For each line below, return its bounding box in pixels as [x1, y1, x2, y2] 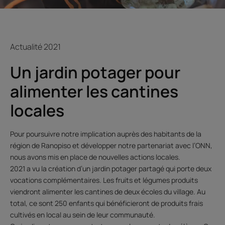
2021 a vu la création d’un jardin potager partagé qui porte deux [10, 163, 211, 173]
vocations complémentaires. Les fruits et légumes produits [10, 175, 198, 185]
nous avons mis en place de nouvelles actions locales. [10, 152, 182, 162]
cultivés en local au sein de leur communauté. [10, 209, 155, 219]
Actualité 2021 [10, 41, 61, 52]
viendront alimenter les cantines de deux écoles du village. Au [10, 186, 205, 196]
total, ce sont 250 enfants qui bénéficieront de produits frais [10, 198, 203, 208]
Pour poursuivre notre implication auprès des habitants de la [10, 129, 201, 139]
